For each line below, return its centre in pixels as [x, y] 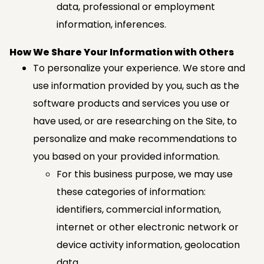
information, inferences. [111, 24]
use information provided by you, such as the [136, 85]
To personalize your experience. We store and [139, 68]
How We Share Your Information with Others [122, 52]
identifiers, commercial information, [139, 209]
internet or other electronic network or [148, 227]
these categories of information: [131, 192]
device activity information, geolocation [148, 245]
